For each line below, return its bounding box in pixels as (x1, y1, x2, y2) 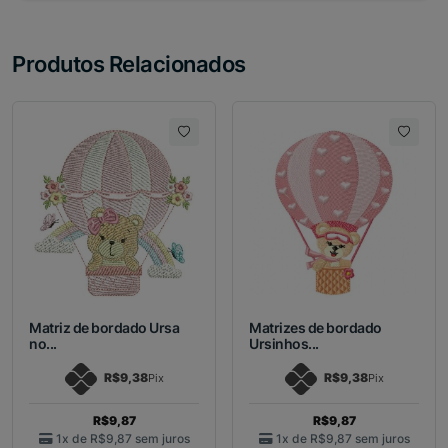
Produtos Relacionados (12, 51, 246, 78)
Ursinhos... (249, 335, 319, 353)
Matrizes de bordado (249, 319, 382, 337)
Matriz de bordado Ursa (29, 319, 180, 337)
